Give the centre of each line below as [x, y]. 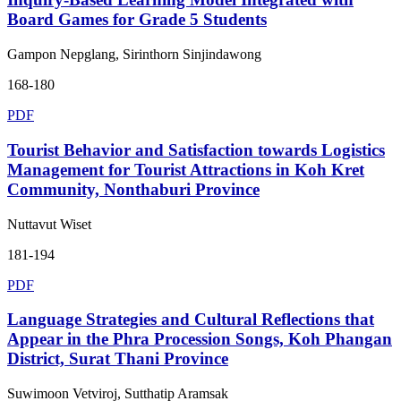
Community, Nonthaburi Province [133, 189]
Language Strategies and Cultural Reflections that [191, 320]
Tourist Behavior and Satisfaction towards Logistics [196, 149]
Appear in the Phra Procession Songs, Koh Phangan [200, 339]
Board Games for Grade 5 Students [137, 20]
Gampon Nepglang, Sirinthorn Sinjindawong [134, 55]
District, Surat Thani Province [118, 359]
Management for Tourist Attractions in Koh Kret [186, 169]
